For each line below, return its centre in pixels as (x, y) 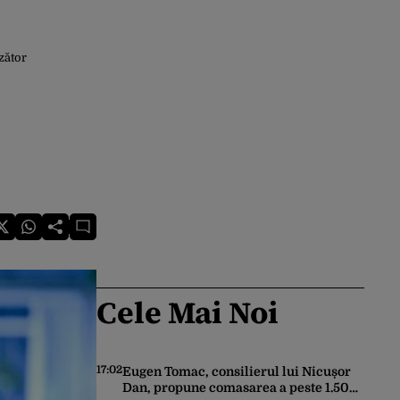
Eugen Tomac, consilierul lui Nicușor (237, 371)
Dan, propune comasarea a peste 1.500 (240, 387)
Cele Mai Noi (187, 312)
